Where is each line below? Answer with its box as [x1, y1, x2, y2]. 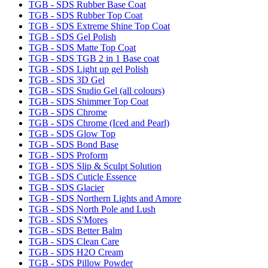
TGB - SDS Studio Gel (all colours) [29, 85, 165, 96]
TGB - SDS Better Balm [29, 225, 122, 236]
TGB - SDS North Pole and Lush [29, 203, 156, 214]
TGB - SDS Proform [29, 150, 108, 160]
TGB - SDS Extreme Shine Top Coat [29, 20, 170, 31]
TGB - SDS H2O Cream [29, 246, 123, 257]
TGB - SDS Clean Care [29, 236, 119, 246]
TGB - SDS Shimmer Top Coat [29, 96, 148, 106]
